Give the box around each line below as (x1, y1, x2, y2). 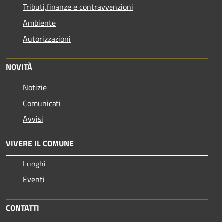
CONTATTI (6, 201, 39, 214)
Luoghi (23, 157, 46, 169)
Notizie (23, 81, 47, 93)
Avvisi (23, 112, 43, 125)
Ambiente (23, 16, 55, 29)
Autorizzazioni (23, 32, 71, 45)
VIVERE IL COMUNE (6, 137, 74, 149)
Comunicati (23, 97, 61, 109)
